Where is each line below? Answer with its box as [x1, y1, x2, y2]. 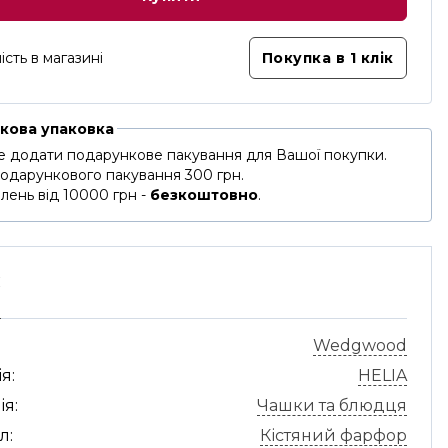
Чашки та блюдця [256, 396, 407, 415]
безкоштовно [150, 186, 259, 204]
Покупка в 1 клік [261, 49, 394, 67]
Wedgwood [312, 336, 407, 355]
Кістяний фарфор [259, 426, 407, 445]
